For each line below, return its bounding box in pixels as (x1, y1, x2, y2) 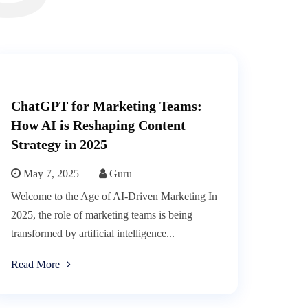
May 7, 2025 (21, 168, 79, 180)
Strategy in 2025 (11, 137, 107, 153)
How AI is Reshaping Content (11, 118, 186, 133)
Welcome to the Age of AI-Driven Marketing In (11, 190, 217, 203)
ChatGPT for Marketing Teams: (11, 98, 202, 114)
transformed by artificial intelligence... (11, 228, 175, 240)
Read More (11, 258, 60, 271)
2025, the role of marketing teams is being (11, 209, 192, 221)
